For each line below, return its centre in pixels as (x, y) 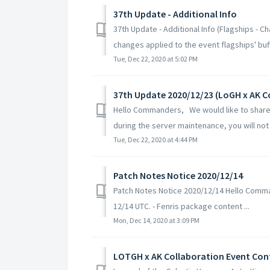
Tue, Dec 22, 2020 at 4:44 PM (155, 139)
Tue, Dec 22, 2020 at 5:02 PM (155, 58)
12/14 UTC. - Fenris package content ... (181, 206)
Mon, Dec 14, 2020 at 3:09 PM (156, 220)
